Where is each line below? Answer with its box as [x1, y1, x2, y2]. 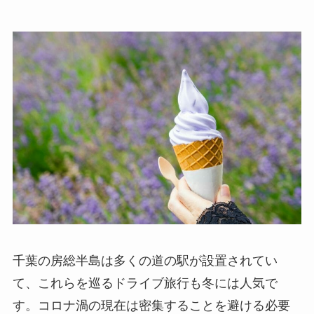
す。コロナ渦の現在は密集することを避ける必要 [12, 298, 290, 313]
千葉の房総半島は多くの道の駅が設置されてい [12, 253, 278, 268]
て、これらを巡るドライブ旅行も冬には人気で [12, 275, 278, 290]
